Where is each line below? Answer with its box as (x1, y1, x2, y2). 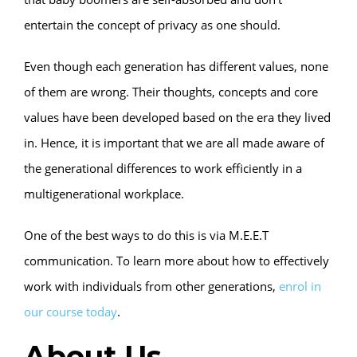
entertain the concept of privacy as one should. (24, 16, 280, 33)
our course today (24, 303, 117, 320)
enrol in (279, 277, 321, 294)
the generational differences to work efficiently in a (24, 159, 302, 176)
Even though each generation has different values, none (24, 57, 328, 74)
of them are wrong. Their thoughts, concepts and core (24, 83, 318, 100)
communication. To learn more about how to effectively (24, 252, 329, 269)
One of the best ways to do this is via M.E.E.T (24, 226, 269, 243)
